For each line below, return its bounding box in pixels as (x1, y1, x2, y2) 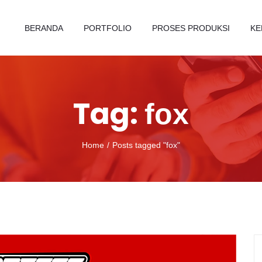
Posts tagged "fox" (112, 140, 180, 150)
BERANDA (25, 23, 63, 33)
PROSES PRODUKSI (152, 23, 230, 33)
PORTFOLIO (84, 23, 132, 33)
